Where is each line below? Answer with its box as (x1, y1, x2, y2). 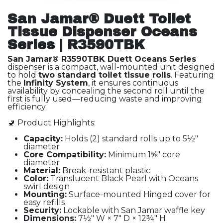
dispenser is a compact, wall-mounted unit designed (7, 62, 215, 72)
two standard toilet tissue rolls (38, 70, 171, 80)
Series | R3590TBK (7, 37, 145, 53)
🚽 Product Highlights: (7, 118, 96, 128)
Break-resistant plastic (60, 166, 150, 176)
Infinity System (23, 78, 88, 88)
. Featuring (171, 70, 214, 80)
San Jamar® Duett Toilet (7, 11, 191, 27)
